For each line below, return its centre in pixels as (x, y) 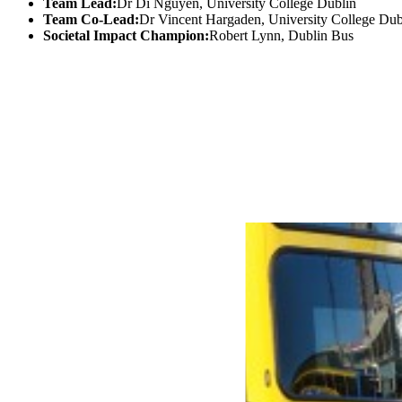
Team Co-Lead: (91, 19)
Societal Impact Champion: (126, 35)
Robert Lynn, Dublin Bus (281, 35)
